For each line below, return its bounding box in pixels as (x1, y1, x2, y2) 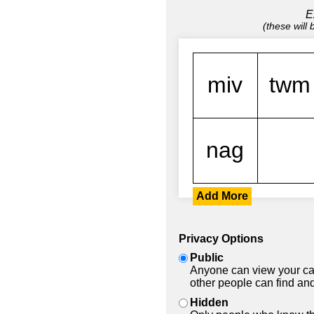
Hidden (190, 296, 228, 308)
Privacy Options (179, 232, 264, 245)
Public (190, 251, 224, 264)
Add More (196, 189, 248, 202)
